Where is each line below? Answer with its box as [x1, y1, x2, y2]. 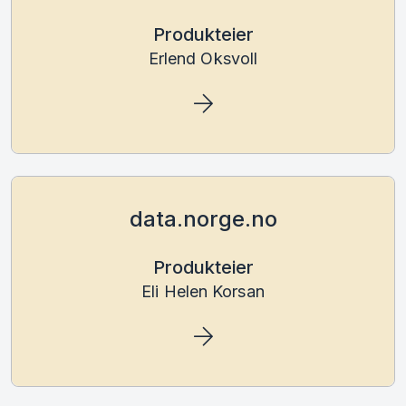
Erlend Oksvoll [148, 48, 258, 68]
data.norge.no [129, 205, 277, 232]
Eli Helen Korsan [141, 281, 265, 301]
